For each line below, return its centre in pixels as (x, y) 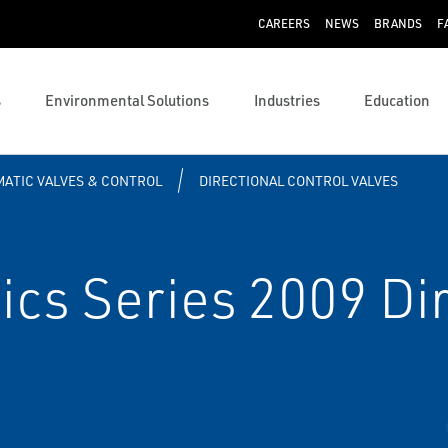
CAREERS (283, 23)
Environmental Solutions (127, 100)
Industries (286, 100)
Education (397, 100)
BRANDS (397, 23)
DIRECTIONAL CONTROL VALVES (298, 180)
